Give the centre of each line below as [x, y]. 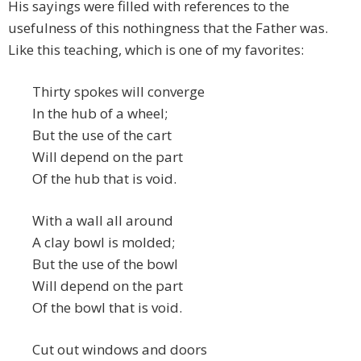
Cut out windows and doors [120, 350]
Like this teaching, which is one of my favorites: [156, 50]
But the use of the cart [102, 135]
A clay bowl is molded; [104, 243]
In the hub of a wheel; [100, 114]
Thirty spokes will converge [118, 92]
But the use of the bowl [105, 264]
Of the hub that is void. [104, 179]
